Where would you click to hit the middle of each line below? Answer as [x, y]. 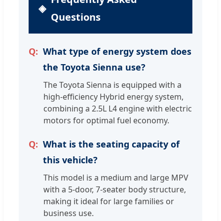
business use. [69, 213]
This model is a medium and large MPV [116, 178]
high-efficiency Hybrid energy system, [113, 97]
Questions [76, 17]
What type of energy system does [117, 52]
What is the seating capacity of [111, 144]
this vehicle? [70, 160]
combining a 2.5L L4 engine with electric [118, 109]
